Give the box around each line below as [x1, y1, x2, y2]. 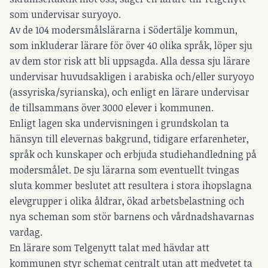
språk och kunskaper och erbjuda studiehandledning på [10, 147, 257, 161]
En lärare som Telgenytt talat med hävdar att [10, 240, 209, 254]
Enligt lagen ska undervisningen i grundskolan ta [10, 116, 229, 130]
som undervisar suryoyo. [10, 7, 121, 21]
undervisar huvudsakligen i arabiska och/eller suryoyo [10, 69, 254, 83]
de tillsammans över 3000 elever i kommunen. [10, 100, 214, 114]
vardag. [10, 225, 42, 239]
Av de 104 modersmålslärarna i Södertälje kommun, [10, 23, 237, 36]
